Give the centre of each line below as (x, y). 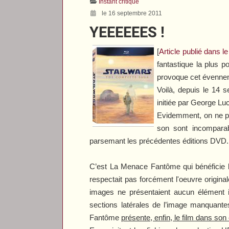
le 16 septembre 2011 (132, 13)
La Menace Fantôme (145, 166)
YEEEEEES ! (127, 32)
